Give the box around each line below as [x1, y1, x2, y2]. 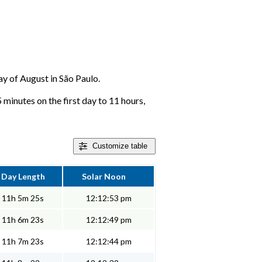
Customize [92, 142, 129, 151]
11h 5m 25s [2, 193, 44, 204]
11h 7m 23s [2, 236, 44, 247]
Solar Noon [81, 171, 127, 182]
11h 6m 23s [2, 215, 44, 225]
